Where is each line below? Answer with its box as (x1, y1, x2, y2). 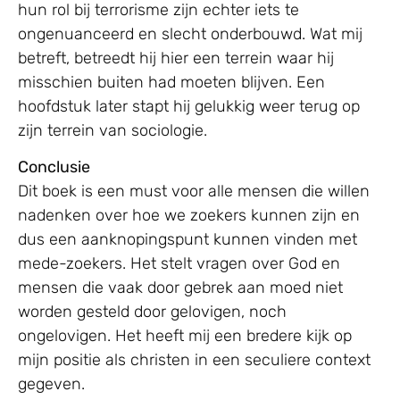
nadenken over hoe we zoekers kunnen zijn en (18, 205, 360, 226)
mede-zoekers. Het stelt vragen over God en (18, 254, 340, 274)
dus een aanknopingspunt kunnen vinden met (18, 229, 357, 250)
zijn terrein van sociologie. (18, 120, 207, 140)
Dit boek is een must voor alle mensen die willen (18, 181, 370, 202)
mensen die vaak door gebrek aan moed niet (18, 278, 343, 298)
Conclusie (18, 157, 90, 178)
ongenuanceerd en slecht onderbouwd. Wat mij (18, 23, 362, 44)
